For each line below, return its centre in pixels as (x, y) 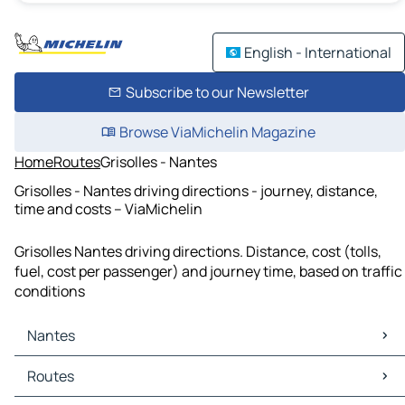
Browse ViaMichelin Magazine (217, 132)
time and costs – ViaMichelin (108, 208)
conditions (50, 292)
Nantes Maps (61, 367)
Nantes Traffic (65, 386)
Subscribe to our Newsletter (217, 92)
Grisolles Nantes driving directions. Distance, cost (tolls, (198, 252)
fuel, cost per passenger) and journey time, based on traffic (208, 272)
